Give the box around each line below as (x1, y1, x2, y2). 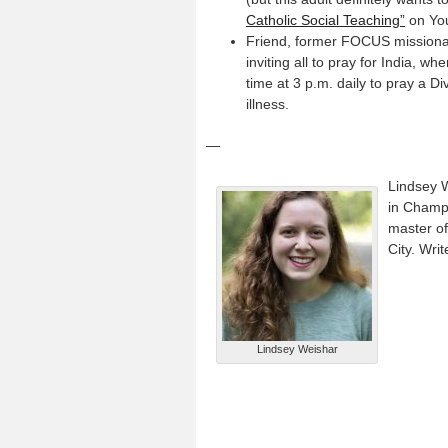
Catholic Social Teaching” (246, 12, 405, 28)
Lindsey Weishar (256, 343, 338, 355)
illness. (246, 96, 289, 112)
